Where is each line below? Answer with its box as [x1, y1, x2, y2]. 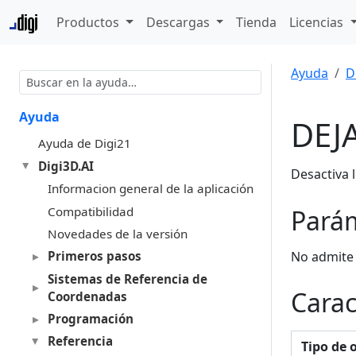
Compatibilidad [47, 203, 133, 219]
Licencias [289, 14, 347, 31]
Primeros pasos [47, 248, 141, 265]
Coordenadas [47, 288, 127, 304]
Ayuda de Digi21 [37, 135, 131, 152]
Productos [56, 14, 123, 31]
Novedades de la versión [47, 225, 188, 242]
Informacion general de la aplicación [47, 180, 253, 197]
